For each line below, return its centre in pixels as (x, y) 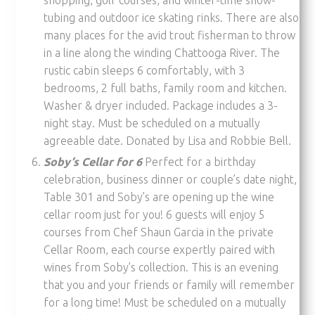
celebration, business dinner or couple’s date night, (171, 179)
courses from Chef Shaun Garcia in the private (159, 232)
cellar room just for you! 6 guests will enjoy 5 (155, 214)
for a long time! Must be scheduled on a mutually (165, 302)
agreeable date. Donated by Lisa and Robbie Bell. (168, 140)
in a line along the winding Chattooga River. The (162, 52)
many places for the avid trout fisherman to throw (170, 35)
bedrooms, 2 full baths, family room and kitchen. (166, 88)
